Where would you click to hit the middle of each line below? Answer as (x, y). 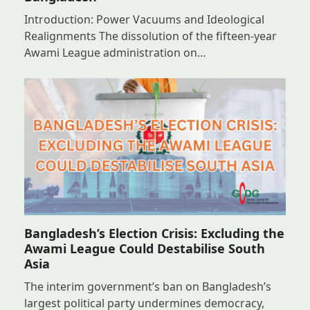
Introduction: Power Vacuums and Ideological (144, 20)
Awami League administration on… (115, 53)
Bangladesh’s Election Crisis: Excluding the (154, 234)
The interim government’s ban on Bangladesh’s (147, 287)
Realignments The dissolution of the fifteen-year (150, 36)
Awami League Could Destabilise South (144, 249)
